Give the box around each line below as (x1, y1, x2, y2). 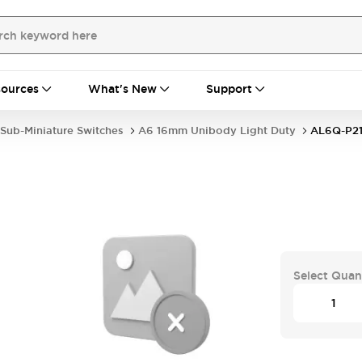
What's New (88, 82, 157, 96)
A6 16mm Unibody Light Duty (138, 124, 296, 137)
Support (206, 82, 252, 96)
